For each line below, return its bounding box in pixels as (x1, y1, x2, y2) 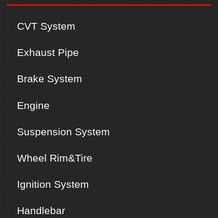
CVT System (17, 20, 76, 32)
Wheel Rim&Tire (17, 152, 93, 163)
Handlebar (17, 205, 66, 217)
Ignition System (17, 179, 90, 190)
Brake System (17, 73, 83, 85)
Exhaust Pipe (17, 47, 79, 58)
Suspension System (17, 126, 110, 137)
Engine (17, 99, 50, 111)
